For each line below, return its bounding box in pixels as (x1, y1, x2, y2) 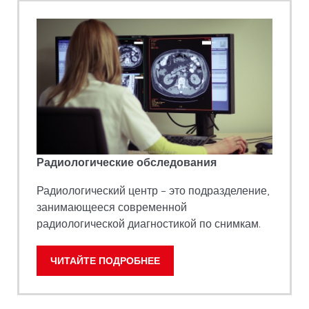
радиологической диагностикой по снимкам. (37, 217, 261, 230)
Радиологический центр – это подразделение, (37, 183, 269, 197)
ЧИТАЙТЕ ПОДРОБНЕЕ (50, 255, 160, 267)
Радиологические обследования (37, 155, 217, 169)
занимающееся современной (37, 200, 187, 214)
